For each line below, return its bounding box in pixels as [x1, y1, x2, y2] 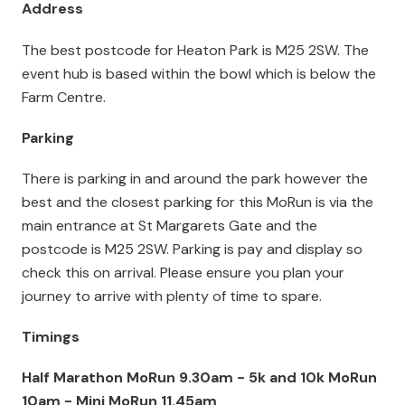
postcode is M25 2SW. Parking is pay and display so [22, 239, 363, 259]
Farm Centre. [22, 87, 106, 107]
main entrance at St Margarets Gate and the [22, 215, 317, 235]
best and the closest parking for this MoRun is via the [22, 192, 373, 212]
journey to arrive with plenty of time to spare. [22, 286, 322, 306]
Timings [22, 327, 80, 347]
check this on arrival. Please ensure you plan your [22, 262, 344, 282]
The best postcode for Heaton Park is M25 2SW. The [22, 40, 369, 60]
